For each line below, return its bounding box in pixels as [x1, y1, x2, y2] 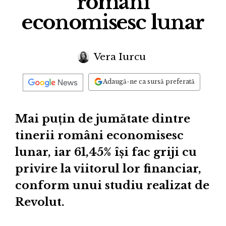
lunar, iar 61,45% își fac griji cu [15, 145, 197, 159]
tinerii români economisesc [15, 129, 184, 143]
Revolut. [15, 195, 65, 209]
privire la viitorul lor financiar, [15, 162, 201, 176]
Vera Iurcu [92, 50, 146, 63]
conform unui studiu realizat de [15, 179, 209, 193]
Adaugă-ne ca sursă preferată [103, 78, 195, 86]
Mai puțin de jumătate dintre [15, 112, 190, 126]
